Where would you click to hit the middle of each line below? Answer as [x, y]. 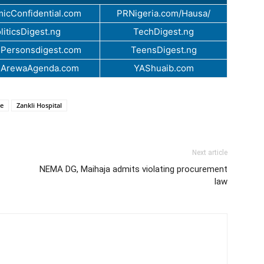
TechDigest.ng [164, 32]
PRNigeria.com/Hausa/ [164, 14]
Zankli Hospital [39, 105]
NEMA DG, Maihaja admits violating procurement [133, 169]
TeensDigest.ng [164, 50]
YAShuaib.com [164, 68]
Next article [210, 153]
